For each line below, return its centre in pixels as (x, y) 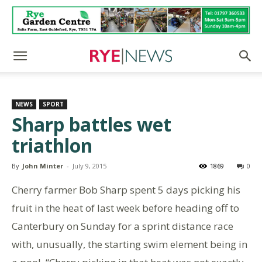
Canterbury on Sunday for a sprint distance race (123, 226)
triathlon (52, 145)
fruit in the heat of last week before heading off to (125, 208)
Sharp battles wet (92, 124)
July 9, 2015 (89, 166)
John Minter (43, 166)
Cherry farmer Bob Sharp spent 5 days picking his (126, 190)
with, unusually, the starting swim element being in (130, 244)
